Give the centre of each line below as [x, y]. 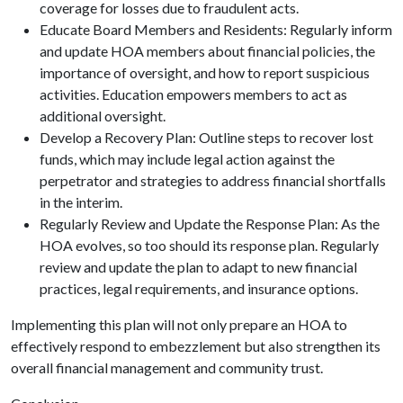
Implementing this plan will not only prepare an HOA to [179, 324]
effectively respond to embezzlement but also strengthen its [196, 345]
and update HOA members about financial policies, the [207, 50]
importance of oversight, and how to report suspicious [205, 72]
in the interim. [81, 201]
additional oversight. [103, 115]
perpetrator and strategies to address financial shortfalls [213, 180]
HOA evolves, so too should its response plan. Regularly [209, 245]
